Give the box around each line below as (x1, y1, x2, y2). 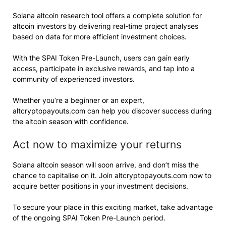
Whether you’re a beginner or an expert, (13, 95, 144, 104)
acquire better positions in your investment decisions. (13, 181, 188, 190)
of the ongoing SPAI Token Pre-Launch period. (13, 213, 165, 222)
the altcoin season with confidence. (13, 117, 129, 126)
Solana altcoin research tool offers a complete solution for (13, 11, 202, 20)
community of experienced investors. (13, 74, 135, 83)
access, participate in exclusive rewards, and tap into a (13, 64, 195, 73)
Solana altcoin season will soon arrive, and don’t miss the (13, 160, 199, 169)
